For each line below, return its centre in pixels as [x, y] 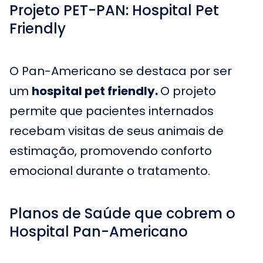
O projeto [188, 91]
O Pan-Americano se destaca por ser [121, 71]
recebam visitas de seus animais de [117, 131]
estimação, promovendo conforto [111, 151]
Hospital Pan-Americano [99, 232]
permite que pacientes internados [112, 111]
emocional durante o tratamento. [110, 171]
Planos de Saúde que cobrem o [122, 213]
